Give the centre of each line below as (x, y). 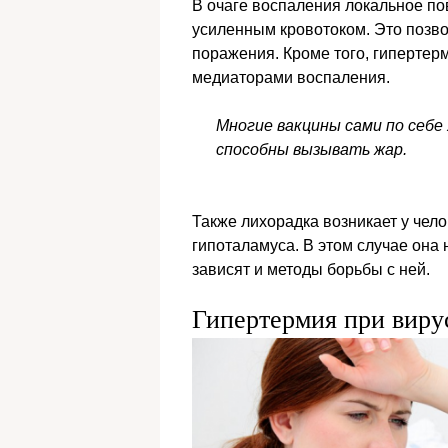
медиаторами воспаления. (291, 78)
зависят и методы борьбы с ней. (311, 270)
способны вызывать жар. (311, 150)
